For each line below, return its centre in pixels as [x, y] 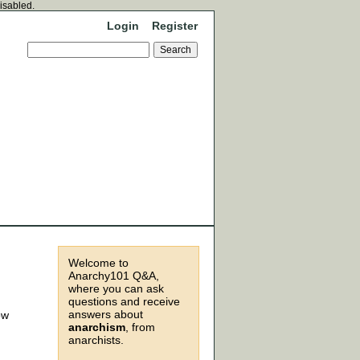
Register [175, 26]
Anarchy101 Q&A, [114, 276]
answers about [106, 314]
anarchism [97, 327]
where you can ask [116, 288]
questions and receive [124, 301]
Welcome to [98, 263]
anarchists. [96, 340]
